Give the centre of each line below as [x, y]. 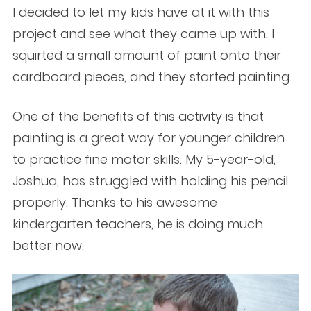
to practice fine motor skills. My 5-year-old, [144, 160]
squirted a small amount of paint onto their [146, 56]
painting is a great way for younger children [148, 138]
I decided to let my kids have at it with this [141, 12]
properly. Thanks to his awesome [115, 203]
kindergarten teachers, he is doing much [137, 224]
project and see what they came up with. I [143, 34]
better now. [48, 246]
